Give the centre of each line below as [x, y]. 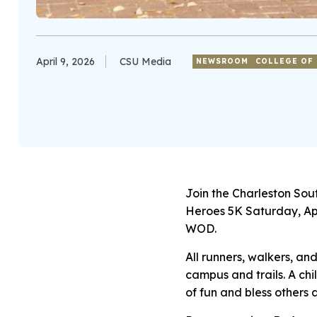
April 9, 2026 [65, 62]
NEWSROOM [222, 62]
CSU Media [145, 62]
